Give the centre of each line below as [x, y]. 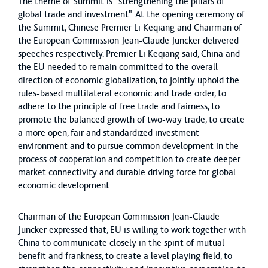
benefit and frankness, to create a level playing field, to [125, 256]
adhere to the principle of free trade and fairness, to [119, 106]
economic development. [65, 185]
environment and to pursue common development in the [128, 146]
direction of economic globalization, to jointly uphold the [129, 80]
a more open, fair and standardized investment [109, 133]
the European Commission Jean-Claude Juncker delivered [128, 41]
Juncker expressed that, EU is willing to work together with [132, 230]
